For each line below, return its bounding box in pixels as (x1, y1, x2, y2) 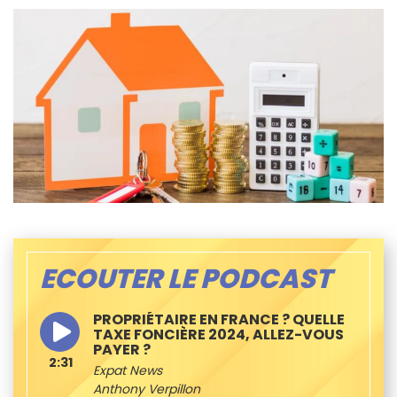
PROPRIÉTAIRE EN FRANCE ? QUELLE (93, 308, 345, 330)
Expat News (93, 361, 162, 379)
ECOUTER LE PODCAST (40, 260, 331, 298)
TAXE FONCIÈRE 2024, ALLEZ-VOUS (93, 323, 344, 345)
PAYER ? (93, 339, 151, 360)
